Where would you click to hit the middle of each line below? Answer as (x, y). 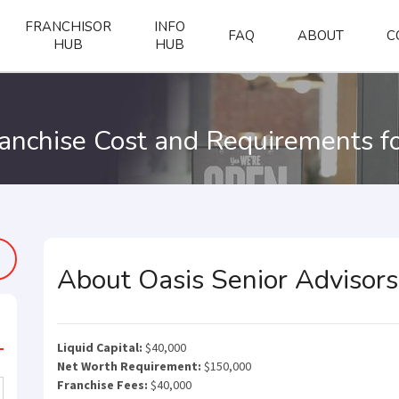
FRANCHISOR (68, 27)
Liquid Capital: (100, 347)
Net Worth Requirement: (129, 366)
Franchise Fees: (102, 385)
